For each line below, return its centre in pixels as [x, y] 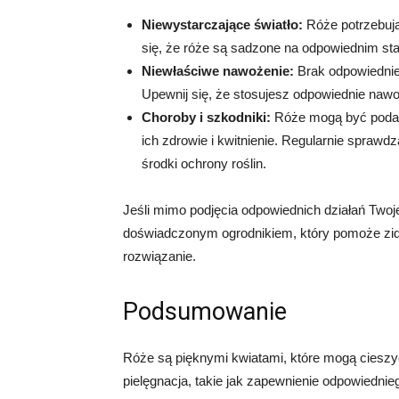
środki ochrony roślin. [204, 163]
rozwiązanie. [159, 256]
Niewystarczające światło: [222, 24]
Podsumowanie [205, 312]
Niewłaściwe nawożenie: [218, 71]
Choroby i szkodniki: [206, 117]
